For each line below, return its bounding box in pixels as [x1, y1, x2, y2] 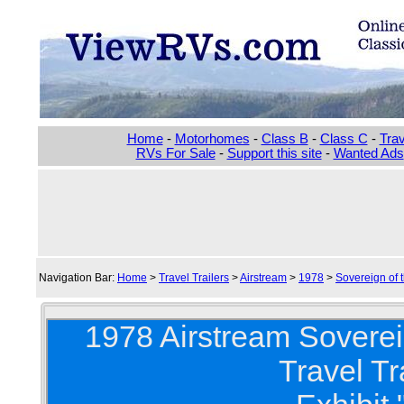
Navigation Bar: [39, 271, 117, 284]
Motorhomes [174, 132, 250, 146]
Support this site [226, 146, 322, 161]
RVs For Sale [135, 146, 216, 161]
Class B [261, 132, 308, 146]
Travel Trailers [159, 271, 229, 284]
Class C [319, 132, 368, 146]
